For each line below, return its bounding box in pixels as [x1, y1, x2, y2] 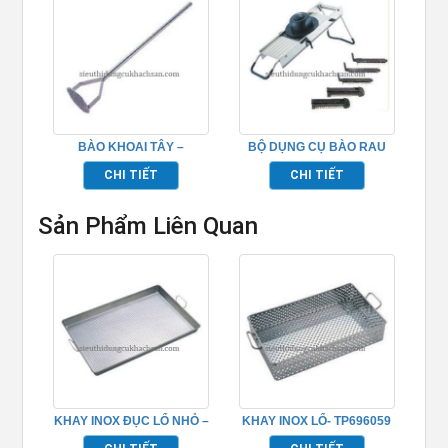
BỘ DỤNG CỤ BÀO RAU [247, 139, 386, 154]
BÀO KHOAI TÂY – [78, 139, 185, 154]
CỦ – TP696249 [272, 155, 361, 170]
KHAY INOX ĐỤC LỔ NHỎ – [53, 414, 209, 429]
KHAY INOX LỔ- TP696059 [242, 414, 392, 429]
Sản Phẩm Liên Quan [38, 211, 259, 240]
